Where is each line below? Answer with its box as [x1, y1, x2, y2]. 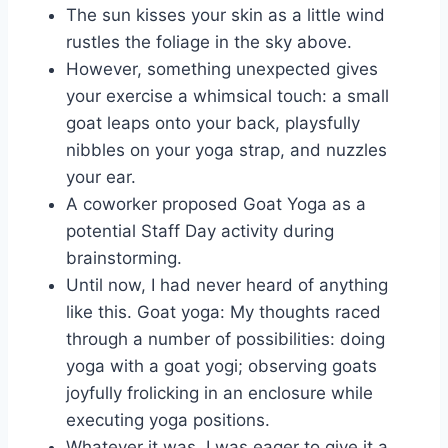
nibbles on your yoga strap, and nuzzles [66, 139, 387, 160]
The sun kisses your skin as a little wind [66, 4, 385, 25]
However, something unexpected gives [66, 58, 378, 79]
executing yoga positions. [66, 409, 270, 430]
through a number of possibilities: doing [66, 328, 385, 349]
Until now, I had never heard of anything [66, 274, 388, 295]
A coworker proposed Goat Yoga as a [66, 193, 366, 214]
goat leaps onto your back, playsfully [66, 112, 360, 133]
